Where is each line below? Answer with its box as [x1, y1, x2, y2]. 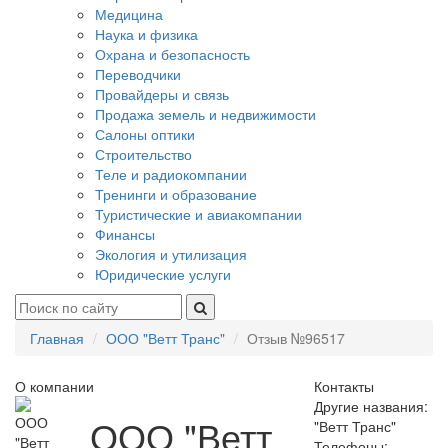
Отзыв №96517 [247, 328, 345, 348]
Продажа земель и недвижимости [95, 104, 316, 124]
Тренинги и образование [95, 184, 257, 204]
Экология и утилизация [95, 244, 247, 264]
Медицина [95, 4, 163, 24]
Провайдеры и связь [95, 84, 229, 104]
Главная [30, 328, 84, 348]
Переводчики [95, 64, 181, 84]
